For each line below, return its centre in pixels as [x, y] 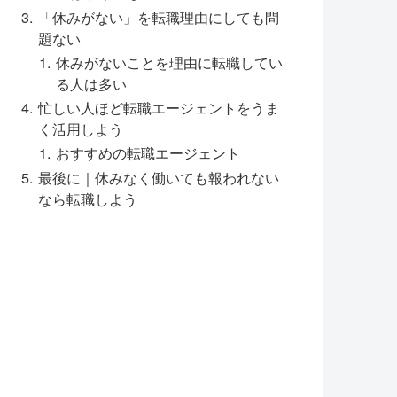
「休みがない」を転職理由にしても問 [159, 16]
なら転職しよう [88, 198]
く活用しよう [81, 129]
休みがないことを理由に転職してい [169, 62]
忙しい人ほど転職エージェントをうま [159, 108]
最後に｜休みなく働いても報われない [159, 177]
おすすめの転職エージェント [148, 153]
